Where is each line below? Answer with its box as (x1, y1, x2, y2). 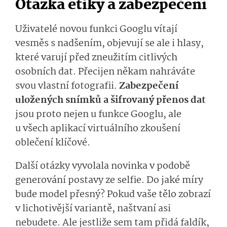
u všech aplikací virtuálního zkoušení (15, 121, 180, 136)
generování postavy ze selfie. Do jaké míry (15, 172, 203, 188)
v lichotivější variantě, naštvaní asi (15, 201, 171, 216)
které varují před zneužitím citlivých (15, 50, 177, 65)
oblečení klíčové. (15, 135, 92, 150)
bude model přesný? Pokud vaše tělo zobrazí (15, 186, 211, 202)
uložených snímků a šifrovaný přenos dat (15, 92, 206, 108)
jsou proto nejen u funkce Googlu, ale (15, 106, 181, 122)
